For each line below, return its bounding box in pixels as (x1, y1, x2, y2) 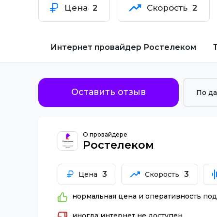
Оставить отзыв (71, 87, 146, 97)
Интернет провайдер (50, 43, 141, 52)
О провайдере (83, 130, 127, 138)
